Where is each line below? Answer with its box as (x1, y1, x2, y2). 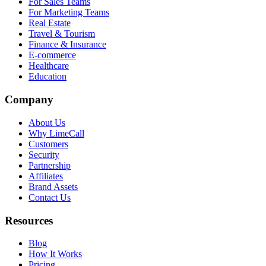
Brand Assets (28, 181, 78, 192)
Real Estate (28, 18, 71, 28)
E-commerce (28, 50, 76, 61)
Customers (28, 138, 68, 149)
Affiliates (28, 170, 63, 181)
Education (28, 71, 66, 82)
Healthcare (28, 61, 69, 71)
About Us (28, 117, 65, 128)
